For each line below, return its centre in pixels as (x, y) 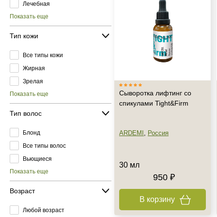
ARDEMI (132, 133)
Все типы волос (44, 146)
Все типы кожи (43, 55)
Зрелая (33, 81)
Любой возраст (44, 210)
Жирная (34, 68)
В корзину (157, 199)
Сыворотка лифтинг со (155, 93)
